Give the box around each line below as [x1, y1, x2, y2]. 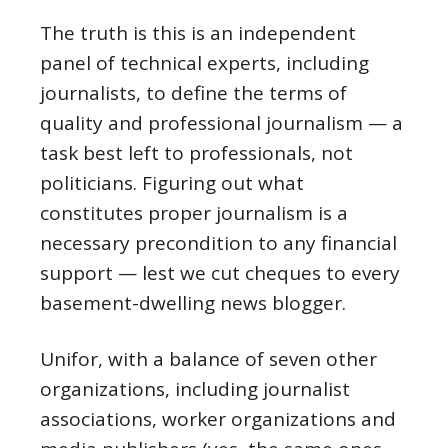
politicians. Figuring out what [40, 170, 304, 196]
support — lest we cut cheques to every [40, 260, 400, 286]
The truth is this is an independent [40, 20, 356, 46]
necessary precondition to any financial [40, 230, 397, 256]
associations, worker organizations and [40, 406, 396, 432]
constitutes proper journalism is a [40, 200, 348, 226]
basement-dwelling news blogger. [40, 290, 346, 316]
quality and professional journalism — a [40, 110, 403, 136]
